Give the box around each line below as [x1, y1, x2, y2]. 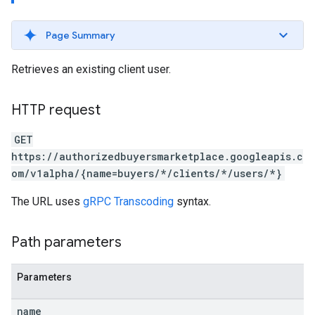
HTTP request [11, 101, 101, 119]
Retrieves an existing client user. [11, 63, 171, 76]
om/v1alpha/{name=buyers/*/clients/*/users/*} [11, 167, 282, 180]
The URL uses [11, 195, 83, 208]
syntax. [174, 195, 211, 208]
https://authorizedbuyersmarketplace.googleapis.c [11, 150, 303, 163]
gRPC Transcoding [83, 195, 174, 208]
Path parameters [11, 233, 122, 251]
